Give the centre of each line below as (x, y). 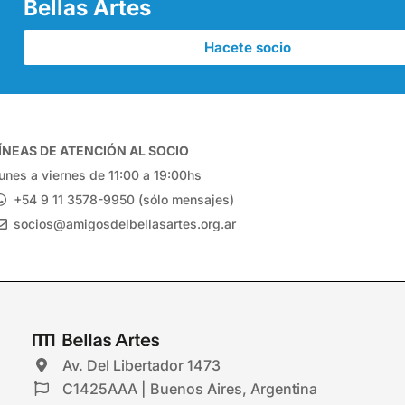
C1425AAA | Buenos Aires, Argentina (190, 389)
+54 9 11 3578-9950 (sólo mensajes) (123, 199)
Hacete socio (247, 47)
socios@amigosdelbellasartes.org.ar (124, 224)
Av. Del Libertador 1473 (141, 366)
